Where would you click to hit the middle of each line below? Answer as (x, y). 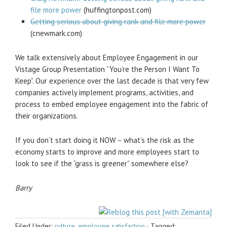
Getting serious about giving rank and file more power (118, 22)
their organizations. (47, 116)
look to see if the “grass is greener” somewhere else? (102, 163)
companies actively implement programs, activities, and (104, 92)
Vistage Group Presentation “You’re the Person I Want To (107, 69)
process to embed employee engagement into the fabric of (112, 104)
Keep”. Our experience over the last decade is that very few (112, 81)
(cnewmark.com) (56, 33)
